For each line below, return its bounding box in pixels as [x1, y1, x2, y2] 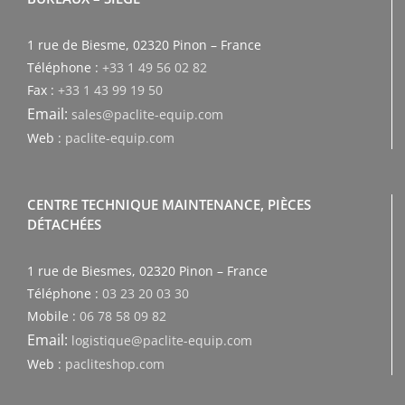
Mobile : [27, 306, 80, 325]
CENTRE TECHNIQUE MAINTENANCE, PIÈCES [27, 194, 311, 213]
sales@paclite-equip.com [71, 105, 223, 123]
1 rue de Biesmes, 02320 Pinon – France [27, 261, 268, 279]
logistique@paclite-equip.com [71, 331, 252, 349]
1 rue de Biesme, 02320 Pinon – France [27, 35, 261, 53]
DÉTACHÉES [27, 214, 101, 233]
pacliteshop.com [65, 354, 165, 372]
